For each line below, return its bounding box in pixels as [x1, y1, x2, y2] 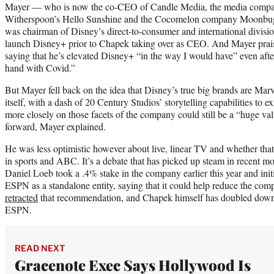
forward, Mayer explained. [5, 119, 106, 133]
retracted [5, 190, 38, 204]
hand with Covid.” [5, 61, 75, 74]
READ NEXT [15, 242, 65, 253]
